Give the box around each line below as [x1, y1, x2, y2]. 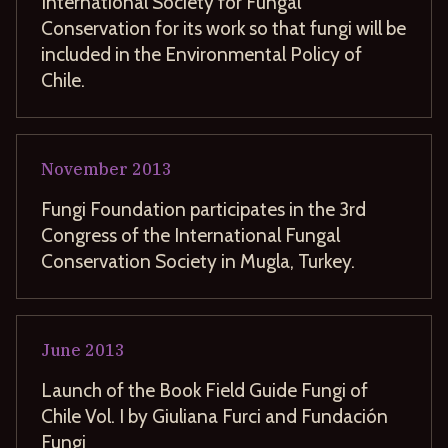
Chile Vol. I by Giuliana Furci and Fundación [41, 403, 388, 428]
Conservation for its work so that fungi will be [41, 15, 406, 40]
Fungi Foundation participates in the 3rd [41, 196, 366, 221]
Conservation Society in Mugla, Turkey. [41, 248, 355, 273]
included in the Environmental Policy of [41, 41, 362, 66]
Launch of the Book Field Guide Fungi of [41, 377, 368, 402]
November [41, 158, 128, 179]
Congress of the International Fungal [41, 222, 340, 247]
